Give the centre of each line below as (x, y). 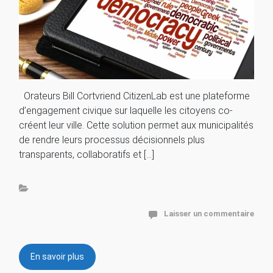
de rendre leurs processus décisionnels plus (112, 140)
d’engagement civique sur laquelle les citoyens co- (126, 111)
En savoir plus (57, 257)
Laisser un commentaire (209, 214)
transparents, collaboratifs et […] (87, 155)
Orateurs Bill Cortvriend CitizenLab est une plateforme (134, 96)
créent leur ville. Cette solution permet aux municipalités (136, 126)
